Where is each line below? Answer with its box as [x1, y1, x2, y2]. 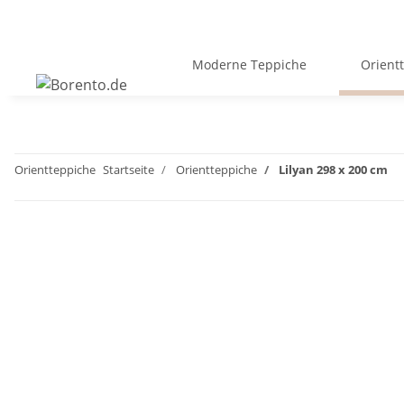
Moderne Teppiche [192, 56, 307, 73]
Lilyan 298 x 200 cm [279, 161, 388, 178]
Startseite [103, 161, 154, 178]
